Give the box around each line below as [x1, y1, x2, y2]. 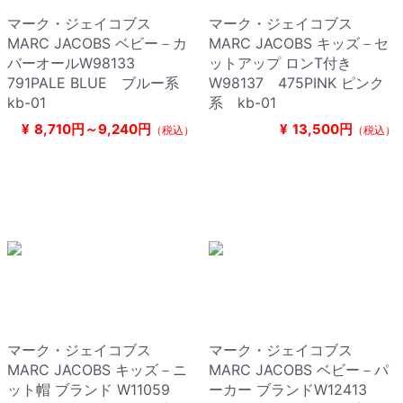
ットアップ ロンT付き [209, 54, 352, 73]
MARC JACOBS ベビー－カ [7, 34, 187, 53]
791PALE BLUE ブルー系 [7, 74, 179, 93]
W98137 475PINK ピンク [209, 74, 384, 93]
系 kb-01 [209, 94, 276, 112]
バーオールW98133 [7, 54, 149, 73]
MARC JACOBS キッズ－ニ [7, 361, 187, 380]
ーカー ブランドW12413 [209, 381, 381, 399]
